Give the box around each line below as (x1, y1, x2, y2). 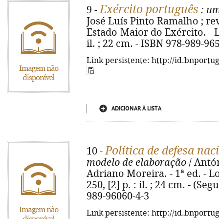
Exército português (100, 3, 198, 16)
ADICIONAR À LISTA (111, 105, 161, 112)
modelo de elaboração (87, 157, 186, 168)
